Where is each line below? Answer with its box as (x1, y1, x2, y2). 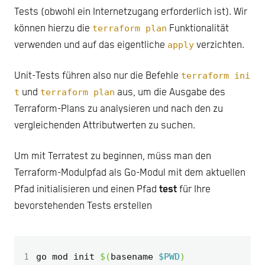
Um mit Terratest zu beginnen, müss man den (14, 151, 211, 163)
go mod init (36, 251, 100, 263)
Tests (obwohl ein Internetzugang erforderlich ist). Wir (14, 7, 247, 18)
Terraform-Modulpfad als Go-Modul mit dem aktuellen (14, 167, 245, 179)
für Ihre (177, 184, 211, 196)
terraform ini (181, 70, 250, 82)
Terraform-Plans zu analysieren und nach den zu (14, 104, 223, 115)
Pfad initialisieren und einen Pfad (14, 184, 159, 196)
